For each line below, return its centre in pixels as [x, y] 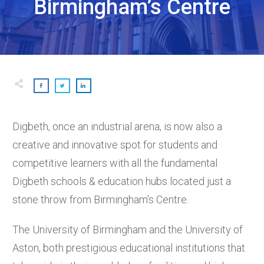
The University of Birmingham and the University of [128, 229]
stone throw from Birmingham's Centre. [100, 199]
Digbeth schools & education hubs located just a [122, 181]
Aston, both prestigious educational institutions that [129, 247]
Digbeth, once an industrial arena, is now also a [117, 126]
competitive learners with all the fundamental [115, 163]
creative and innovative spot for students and [115, 144]
